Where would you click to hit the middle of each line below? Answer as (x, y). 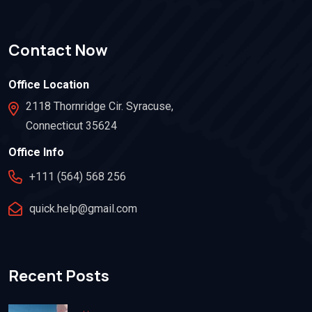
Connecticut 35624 (71, 125)
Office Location (49, 85)
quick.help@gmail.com (83, 208)
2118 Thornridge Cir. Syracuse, (100, 106)
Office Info (36, 152)
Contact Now (58, 50)
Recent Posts (59, 276)
